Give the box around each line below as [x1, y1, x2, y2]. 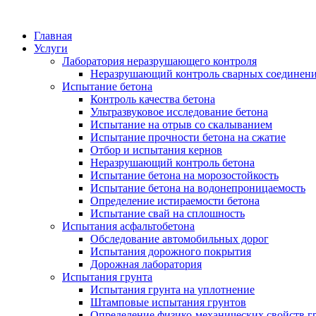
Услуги [34, 42, 68, 54]
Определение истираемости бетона [90, 195, 260, 207]
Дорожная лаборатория [90, 258, 202, 270]
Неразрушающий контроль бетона [90, 157, 255, 169]
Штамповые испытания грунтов [90, 296, 246, 308]
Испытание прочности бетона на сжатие [90, 131, 286, 143]
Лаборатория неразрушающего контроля [62, 55, 257, 67]
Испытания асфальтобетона [62, 220, 195, 232]
